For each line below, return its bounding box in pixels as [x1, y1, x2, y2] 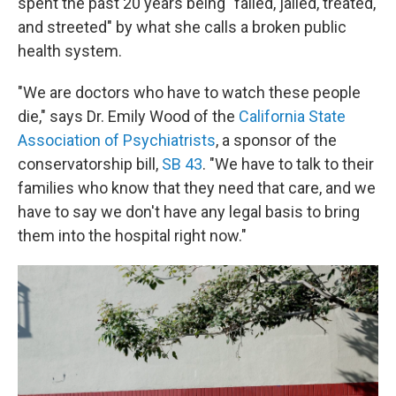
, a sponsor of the [216, 131, 337, 149]
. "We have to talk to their [202, 155, 374, 173]
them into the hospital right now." [18, 226, 247, 245]
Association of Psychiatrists [18, 131, 216, 149]
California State [235, 107, 346, 126]
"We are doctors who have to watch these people [18, 83, 361, 102]
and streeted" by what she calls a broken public [18, 18, 346, 36]
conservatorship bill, [18, 155, 158, 173]
